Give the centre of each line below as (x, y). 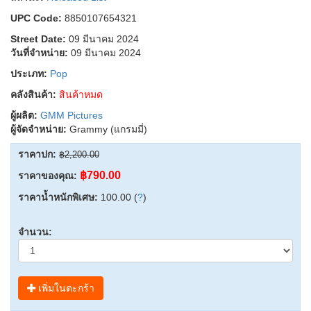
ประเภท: (29, 73)
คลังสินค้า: (33, 94)
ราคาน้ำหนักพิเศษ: (58, 197)
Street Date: (38, 39)
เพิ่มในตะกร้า (65, 288)
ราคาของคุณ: (48, 175)
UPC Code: (36, 18)
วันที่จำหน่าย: (39, 52)
